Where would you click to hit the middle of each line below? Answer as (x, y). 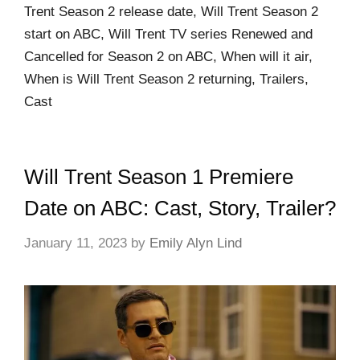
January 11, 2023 (76, 243)
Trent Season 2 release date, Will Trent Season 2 (171, 12)
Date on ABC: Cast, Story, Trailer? (180, 209)
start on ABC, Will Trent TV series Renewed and (168, 35)
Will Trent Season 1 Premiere (159, 177)
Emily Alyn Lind (196, 243)
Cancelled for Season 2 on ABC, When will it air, (168, 57)
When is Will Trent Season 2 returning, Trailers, (166, 80)
